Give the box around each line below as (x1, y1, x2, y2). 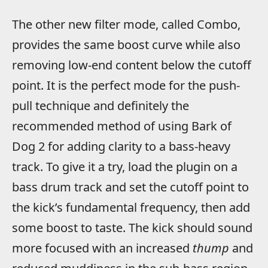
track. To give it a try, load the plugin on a (12, 159, 237, 175)
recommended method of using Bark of (12, 118, 232, 135)
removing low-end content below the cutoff (12, 57, 251, 74)
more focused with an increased (12, 240, 193, 257)
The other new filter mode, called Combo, (12, 16, 240, 33)
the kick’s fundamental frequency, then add (12, 199, 250, 216)
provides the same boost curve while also (12, 36, 240, 53)
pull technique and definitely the (12, 98, 189, 114)
